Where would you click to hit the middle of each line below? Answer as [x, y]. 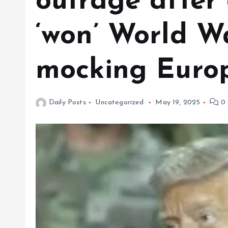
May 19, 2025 [178, 103]
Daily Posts [67, 103]
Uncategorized [120, 103]
